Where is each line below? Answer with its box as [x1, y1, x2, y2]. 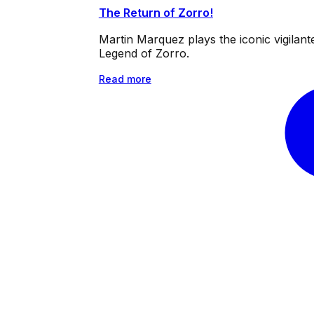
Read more [98, 72, 151, 85]
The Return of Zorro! [98, 5, 213, 20]
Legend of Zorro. [98, 46, 189, 60]
